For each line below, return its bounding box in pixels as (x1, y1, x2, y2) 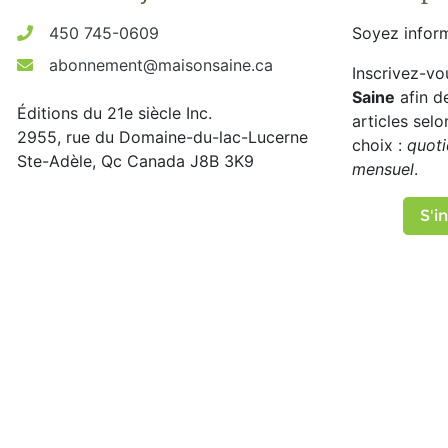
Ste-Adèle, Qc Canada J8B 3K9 (17, 151, 254, 172)
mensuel (352, 159, 414, 180)
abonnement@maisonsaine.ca (49, 55, 273, 76)
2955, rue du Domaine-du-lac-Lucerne (17, 127, 308, 148)
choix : (352, 135, 407, 156)
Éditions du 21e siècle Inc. (17, 103, 212, 124)
